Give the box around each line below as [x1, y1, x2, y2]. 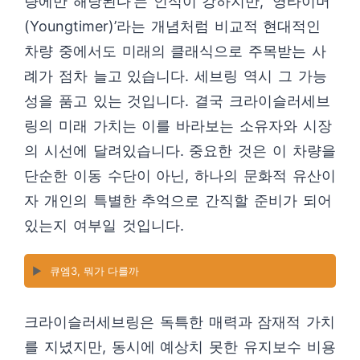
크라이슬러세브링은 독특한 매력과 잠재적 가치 [24, 313, 336, 331]
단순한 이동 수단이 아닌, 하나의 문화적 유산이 [24, 167, 336, 185]
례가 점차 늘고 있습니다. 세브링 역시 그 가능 [24, 67, 327, 85]
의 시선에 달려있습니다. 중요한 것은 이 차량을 [24, 142, 336, 160]
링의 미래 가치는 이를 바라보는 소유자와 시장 [24, 117, 332, 135]
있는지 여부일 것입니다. [24, 217, 184, 235]
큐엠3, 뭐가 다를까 [50, 264, 139, 278]
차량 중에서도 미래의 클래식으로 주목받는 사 [24, 43, 326, 60]
